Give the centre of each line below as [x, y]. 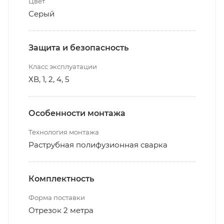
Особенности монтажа [77, 113]
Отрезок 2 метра [61, 210]
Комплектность [61, 178]
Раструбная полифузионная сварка [98, 144]
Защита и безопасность [78, 47]
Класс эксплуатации [63, 66]
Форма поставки [57, 197]
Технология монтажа [64, 132]
